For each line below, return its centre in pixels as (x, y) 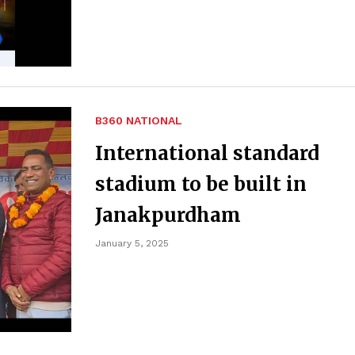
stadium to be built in (201, 185)
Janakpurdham (168, 216)
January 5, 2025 (132, 244)
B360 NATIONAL (139, 121)
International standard (207, 154)
